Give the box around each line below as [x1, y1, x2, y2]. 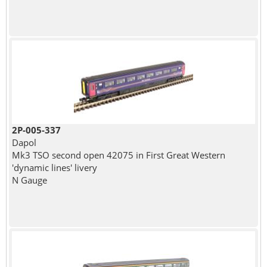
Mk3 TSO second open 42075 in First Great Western [11, 148, 225, 161]
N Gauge [11, 173, 47, 186]
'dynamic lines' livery [11, 161, 97, 173]
